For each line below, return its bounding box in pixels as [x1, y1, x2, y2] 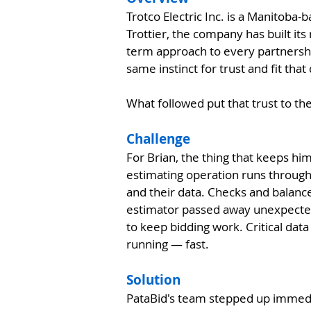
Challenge [126, 130, 190, 148]
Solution [126, 271, 180, 289]
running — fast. [126, 236, 209, 252]
